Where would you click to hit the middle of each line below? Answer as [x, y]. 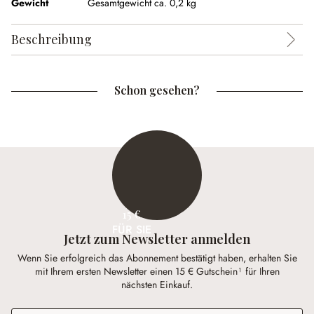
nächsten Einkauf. [157, 285]
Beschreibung [52, 39]
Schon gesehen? [157, 90]
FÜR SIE [132, 229]
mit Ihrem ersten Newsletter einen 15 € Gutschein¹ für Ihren [157, 272]
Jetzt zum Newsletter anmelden [157, 239]
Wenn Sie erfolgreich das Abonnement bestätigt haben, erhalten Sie [157, 258]
